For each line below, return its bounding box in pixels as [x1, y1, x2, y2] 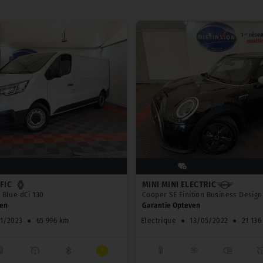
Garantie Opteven [142, 201, 200, 210]
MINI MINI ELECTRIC [142, 180, 217, 190]
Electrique [141, 217, 176, 225]
